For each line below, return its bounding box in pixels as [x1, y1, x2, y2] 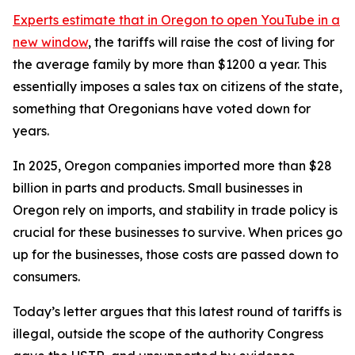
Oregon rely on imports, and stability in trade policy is [13, 202, 338, 218]
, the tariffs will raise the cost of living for [88, 34, 334, 50]
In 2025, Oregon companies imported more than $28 [13, 158, 332, 174]
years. [13, 123, 49, 139]
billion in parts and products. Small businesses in [13, 180, 303, 196]
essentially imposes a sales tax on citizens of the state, [13, 78, 342, 94]
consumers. [13, 269, 80, 284]
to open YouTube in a [208, 12, 340, 28]
